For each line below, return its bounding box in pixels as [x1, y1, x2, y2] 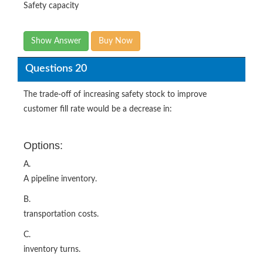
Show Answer [31, 36, 81, 45]
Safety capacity [23, 1, 79, 10]
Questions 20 [25, 63, 87, 75]
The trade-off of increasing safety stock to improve [23, 90, 207, 99]
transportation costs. [23, 210, 99, 218]
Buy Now [99, 36, 133, 45]
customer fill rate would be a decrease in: [23, 104, 172, 113]
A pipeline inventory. [23, 174, 97, 183]
